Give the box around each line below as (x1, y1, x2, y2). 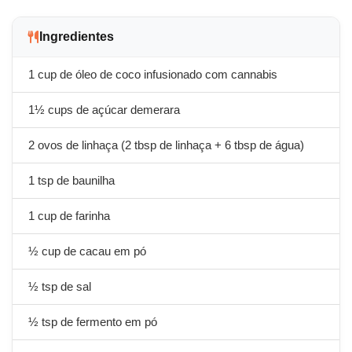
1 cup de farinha (28, 210, 110, 222)
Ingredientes (39, 30, 114, 43)
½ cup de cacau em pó (28, 245, 146, 258)
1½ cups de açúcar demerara (28, 104, 180, 116)
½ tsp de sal (28, 280, 91, 293)
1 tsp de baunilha (28, 174, 115, 187)
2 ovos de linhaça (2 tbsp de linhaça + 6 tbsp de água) (28, 139, 304, 152)
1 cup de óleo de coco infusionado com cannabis (28, 68, 277, 81)
